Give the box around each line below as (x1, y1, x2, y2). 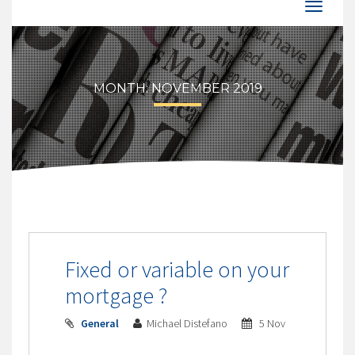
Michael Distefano (146, 315, 230, 330)
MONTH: (93, 80, 151, 96)
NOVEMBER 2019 (151, 80, 262, 96)
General (80, 315, 119, 330)
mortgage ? (64, 281, 167, 310)
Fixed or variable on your (64, 254, 289, 284)
